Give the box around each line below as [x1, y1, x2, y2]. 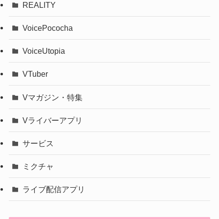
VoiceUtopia [22, 46, 66, 56]
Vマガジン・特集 [22, 92, 83, 102]
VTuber [22, 69, 48, 79]
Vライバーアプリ [22, 115, 83, 125]
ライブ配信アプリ [22, 185, 86, 194]
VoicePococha [22, 23, 73, 32]
